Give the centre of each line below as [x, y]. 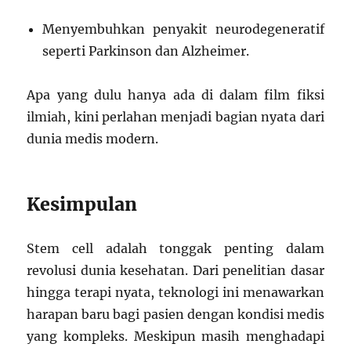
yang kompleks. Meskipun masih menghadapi [175, 337]
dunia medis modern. [93, 139]
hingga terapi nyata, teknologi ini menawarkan [175, 293]
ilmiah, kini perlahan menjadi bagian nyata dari [175, 117]
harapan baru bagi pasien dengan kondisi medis [175, 315]
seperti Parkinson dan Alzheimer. [146, 51]
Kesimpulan [82, 204]
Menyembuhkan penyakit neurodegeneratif [183, 29]
